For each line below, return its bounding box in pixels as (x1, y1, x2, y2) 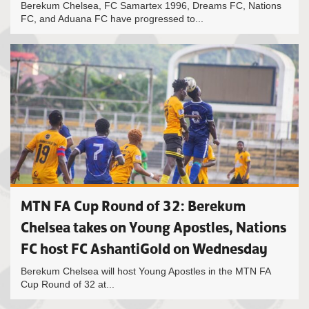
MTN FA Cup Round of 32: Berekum (21, 197, 246, 215)
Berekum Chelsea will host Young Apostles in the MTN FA (21, 266, 270, 277)
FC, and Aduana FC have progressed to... (21, 13, 203, 24)
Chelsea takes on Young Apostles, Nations (21, 218, 286, 237)
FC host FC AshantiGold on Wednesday (21, 239, 268, 258)
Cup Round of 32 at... (21, 279, 114, 290)
